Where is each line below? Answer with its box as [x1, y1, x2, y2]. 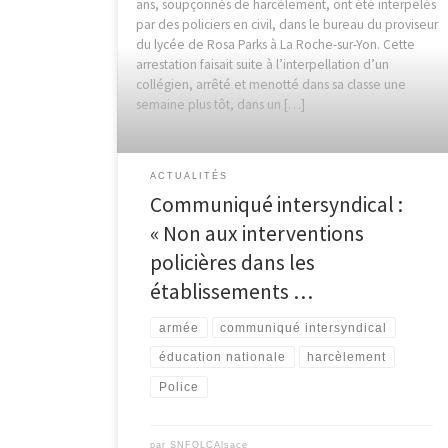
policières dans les [150, 249, 316, 277]
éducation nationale [158, 350, 286, 365]
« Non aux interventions [150, 220, 365, 248]
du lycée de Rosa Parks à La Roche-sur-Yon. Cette [135, 36, 415, 54]
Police [158, 379, 199, 394]
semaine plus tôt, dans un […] [135, 96, 305, 114]
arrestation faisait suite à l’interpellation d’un [135, 56, 389, 74]
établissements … [150, 278, 314, 306]
